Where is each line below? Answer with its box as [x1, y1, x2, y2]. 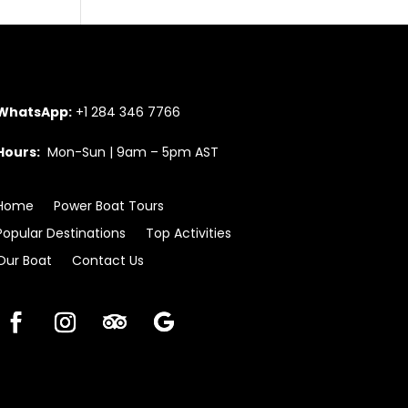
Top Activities [145, 224, 231, 243]
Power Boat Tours [53, 197, 164, 216]
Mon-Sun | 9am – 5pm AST [39, 142, 219, 161]
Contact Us [71, 251, 144, 270]
